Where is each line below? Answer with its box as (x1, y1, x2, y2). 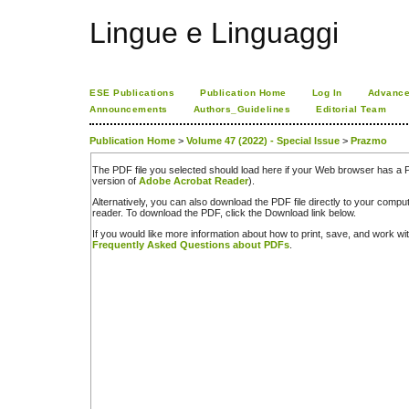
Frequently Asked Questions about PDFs (92, 239, 289, 251)
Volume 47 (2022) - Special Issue (186, 135, 340, 147)
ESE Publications (89, 88, 175, 98)
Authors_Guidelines (193, 104, 291, 114)
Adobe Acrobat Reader (139, 174, 248, 186)
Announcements (89, 104, 168, 114)
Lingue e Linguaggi (89, 16, 339, 49)
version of (92, 174, 139, 186)
